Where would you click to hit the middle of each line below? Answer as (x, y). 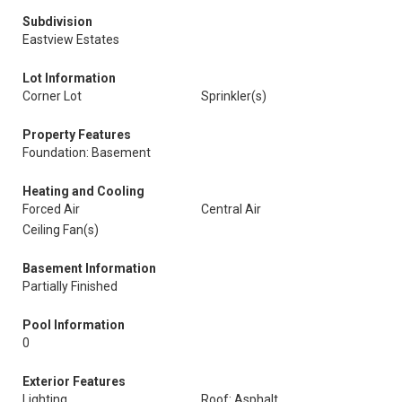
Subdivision (57, 22)
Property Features (77, 135)
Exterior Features (74, 381)
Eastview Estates (71, 39)
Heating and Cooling (83, 191)
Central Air (231, 209)
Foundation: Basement (87, 153)
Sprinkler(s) (234, 96)
